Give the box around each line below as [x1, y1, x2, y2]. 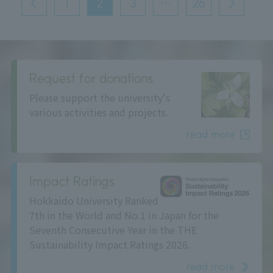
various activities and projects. [29, 105, 168, 120]
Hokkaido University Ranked [29, 193, 158, 208]
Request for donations [29, 72, 153, 85]
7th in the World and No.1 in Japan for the [29, 208, 219, 223]
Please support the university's [29, 90, 170, 105]
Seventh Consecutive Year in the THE [29, 222, 197, 238]
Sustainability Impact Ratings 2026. [29, 237, 190, 252]
